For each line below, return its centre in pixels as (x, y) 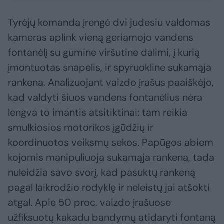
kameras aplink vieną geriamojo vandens (101, 38)
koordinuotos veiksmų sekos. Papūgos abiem (111, 143)
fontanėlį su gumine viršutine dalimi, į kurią (104, 53)
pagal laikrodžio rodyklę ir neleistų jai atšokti (109, 188)
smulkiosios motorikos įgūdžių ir (81, 128)
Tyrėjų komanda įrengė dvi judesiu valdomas (109, 23)
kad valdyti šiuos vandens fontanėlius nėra (105, 98)
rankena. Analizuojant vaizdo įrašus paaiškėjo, (111, 83)
